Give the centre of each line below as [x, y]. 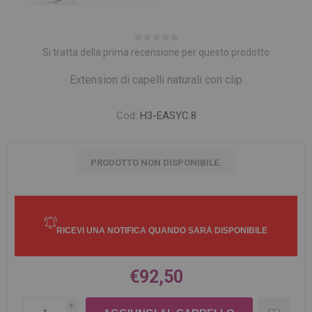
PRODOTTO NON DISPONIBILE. [156, 163]
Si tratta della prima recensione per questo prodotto [156, 52]
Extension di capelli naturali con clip [156, 80]
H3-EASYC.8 [168, 116]
